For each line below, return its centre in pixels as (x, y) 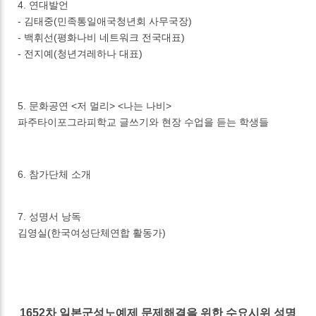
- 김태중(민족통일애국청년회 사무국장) (107, 22)
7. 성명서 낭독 (50, 217)
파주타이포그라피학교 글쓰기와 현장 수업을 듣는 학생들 (144, 122)
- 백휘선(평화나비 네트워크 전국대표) (102, 38)
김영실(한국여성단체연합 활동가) (92, 233)
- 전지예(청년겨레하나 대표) (80, 54)
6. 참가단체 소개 (55, 175)
